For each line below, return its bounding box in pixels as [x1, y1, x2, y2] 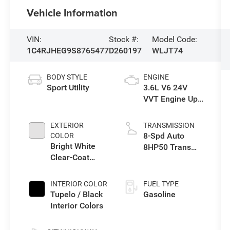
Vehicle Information [27, 5, 118, 20]
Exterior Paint [50, 163, 101, 174]
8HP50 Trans [143, 142, 191, 152]
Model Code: [152, 34, 198, 44]
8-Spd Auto [143, 130, 184, 141]
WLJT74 [152, 45, 183, 55]
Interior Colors [50, 200, 104, 210]
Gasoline [143, 189, 176, 199]
